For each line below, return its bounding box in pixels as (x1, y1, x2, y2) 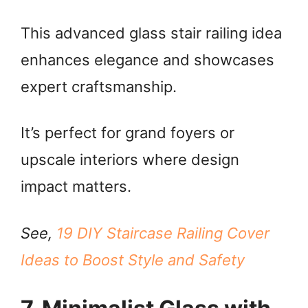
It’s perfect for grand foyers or (21, 124, 234, 142)
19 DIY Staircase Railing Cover (56, 224, 269, 243)
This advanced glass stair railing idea (21, 23, 282, 42)
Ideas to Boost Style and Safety (21, 251, 245, 269)
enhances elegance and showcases (21, 50, 274, 69)
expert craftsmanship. (21, 77, 177, 96)
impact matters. (21, 177, 131, 196)
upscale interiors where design (21, 151, 239, 169)
